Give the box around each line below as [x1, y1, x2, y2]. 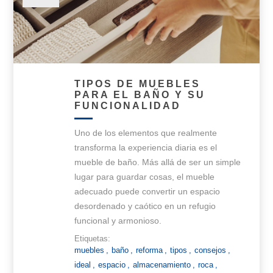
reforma [136, 245, 163, 255]
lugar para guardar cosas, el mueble [74, 171, 215, 182]
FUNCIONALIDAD [74, 100, 182, 111]
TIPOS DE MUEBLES [74, 78, 201, 89]
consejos [194, 245, 227, 255]
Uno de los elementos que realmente [74, 127, 218, 138]
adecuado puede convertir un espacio [74, 186, 221, 196]
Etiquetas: [74, 233, 111, 243]
